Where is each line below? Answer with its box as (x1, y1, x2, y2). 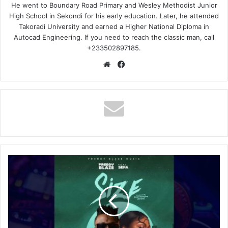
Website (112, 59, 141, 69)
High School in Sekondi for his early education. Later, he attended (9, 12, 219, 20)
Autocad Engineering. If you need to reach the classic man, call (14, 33, 214, 41)
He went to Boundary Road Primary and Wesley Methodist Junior (11, 1, 217, 9)
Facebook (127, 59, 162, 69)
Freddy (8, 156, 30, 164)
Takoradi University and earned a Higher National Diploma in (19, 22, 209, 31)
